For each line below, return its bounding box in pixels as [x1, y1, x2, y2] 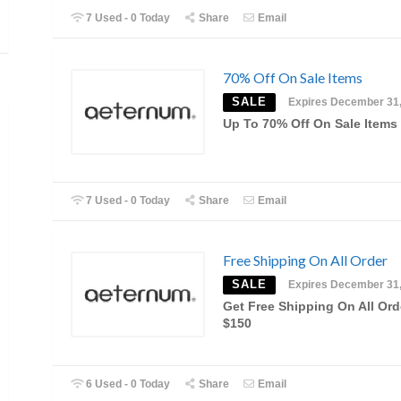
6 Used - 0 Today [83, 377, 171, 390]
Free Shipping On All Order [223, 252, 388, 269]
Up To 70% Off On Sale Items [223, 116, 397, 131]
